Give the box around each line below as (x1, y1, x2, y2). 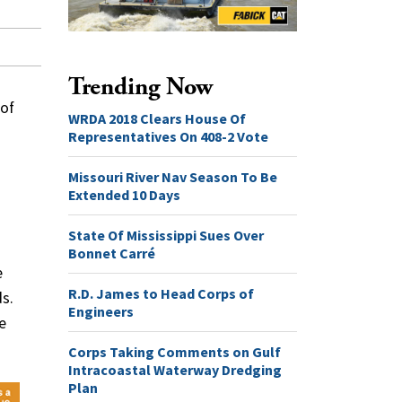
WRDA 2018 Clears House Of (68, 109, 246, 127)
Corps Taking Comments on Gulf (68, 342, 281, 361)
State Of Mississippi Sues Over (68, 225, 264, 244)
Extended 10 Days (68, 185, 180, 204)
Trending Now (68, 70, 213, 103)
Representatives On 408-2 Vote (68, 127, 268, 145)
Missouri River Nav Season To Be (68, 167, 277, 186)
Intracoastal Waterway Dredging (68, 360, 282, 379)
